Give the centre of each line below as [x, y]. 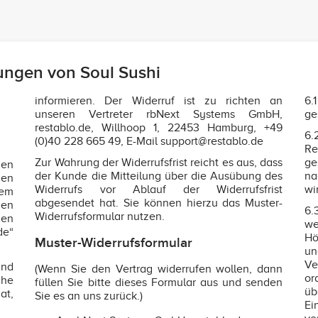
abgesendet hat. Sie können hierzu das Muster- [159, 203]
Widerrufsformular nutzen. [100, 217]
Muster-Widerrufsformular [114, 243]
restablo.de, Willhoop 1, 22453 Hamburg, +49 [159, 128]
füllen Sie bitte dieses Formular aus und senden [159, 283]
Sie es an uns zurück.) [89, 296]
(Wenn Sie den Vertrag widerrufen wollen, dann [159, 269]
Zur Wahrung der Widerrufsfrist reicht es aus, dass [159, 163]
